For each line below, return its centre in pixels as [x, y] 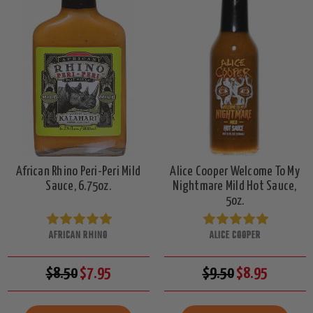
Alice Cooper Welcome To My [235, 172]
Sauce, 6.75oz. [78, 186]
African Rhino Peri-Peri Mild [78, 172]
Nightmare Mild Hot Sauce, [235, 186]
